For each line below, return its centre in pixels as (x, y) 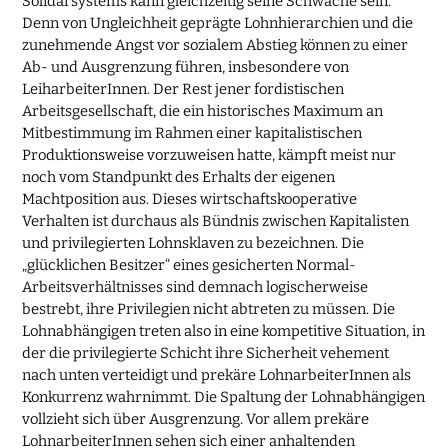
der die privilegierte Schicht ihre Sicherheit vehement (206, 353)
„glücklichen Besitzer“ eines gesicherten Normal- (189, 265)
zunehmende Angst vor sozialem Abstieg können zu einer (215, 45)
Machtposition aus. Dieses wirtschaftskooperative (190, 199)
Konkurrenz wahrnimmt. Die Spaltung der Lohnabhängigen (224, 397)
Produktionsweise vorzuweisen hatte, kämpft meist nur (209, 155)
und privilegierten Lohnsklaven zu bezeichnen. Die (193, 243)
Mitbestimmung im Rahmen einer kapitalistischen (192, 133)
